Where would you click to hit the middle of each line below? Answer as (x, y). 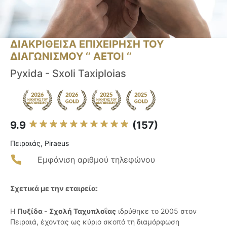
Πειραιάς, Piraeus (40, 143)
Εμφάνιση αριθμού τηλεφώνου (96, 160)
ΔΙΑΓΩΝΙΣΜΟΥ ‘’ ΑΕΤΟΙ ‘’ (71, 56)
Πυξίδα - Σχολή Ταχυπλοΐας (67, 211)
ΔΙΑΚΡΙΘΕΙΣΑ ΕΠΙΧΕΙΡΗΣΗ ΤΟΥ (87, 44)
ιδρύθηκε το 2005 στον (156, 211)
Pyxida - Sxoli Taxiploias (68, 74)
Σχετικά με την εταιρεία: (54, 188)
